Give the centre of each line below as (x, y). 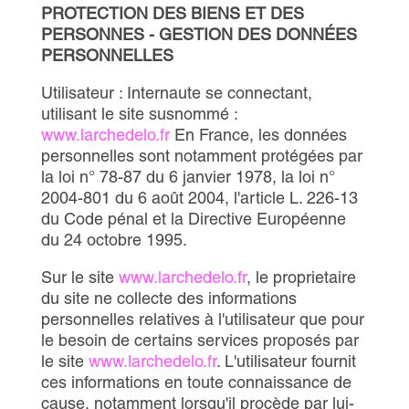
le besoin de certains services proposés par (199, 340)
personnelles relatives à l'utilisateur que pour (202, 319)
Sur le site (79, 277)
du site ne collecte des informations (168, 298)
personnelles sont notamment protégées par (201, 156)
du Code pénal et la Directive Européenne (193, 219)
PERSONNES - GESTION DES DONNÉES (199, 34)
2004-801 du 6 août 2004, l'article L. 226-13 (199, 198)
